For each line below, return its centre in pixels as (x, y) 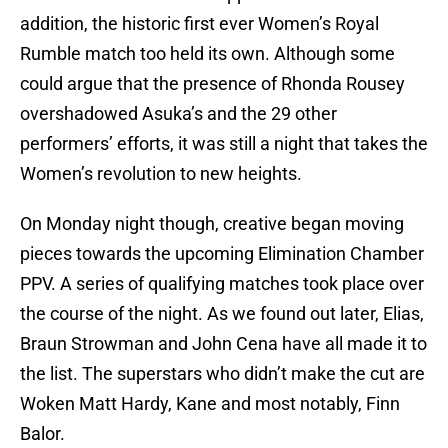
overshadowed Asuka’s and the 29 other (178, 114)
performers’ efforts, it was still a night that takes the (224, 144)
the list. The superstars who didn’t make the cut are (222, 374)
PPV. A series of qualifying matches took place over (222, 284)
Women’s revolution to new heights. (161, 174)
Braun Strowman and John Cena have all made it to (223, 344)
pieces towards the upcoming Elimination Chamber (222, 254)
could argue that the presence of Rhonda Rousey (212, 84)
